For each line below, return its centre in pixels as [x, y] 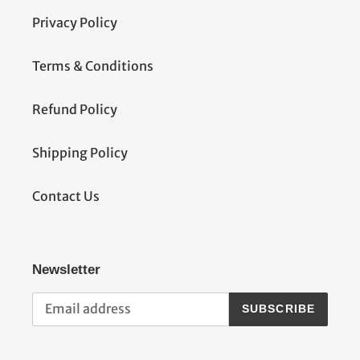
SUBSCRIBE [278, 309]
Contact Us [66, 196]
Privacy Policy [75, 23]
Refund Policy [75, 110]
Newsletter [66, 270]
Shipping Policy [80, 153]
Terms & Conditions [93, 66]
